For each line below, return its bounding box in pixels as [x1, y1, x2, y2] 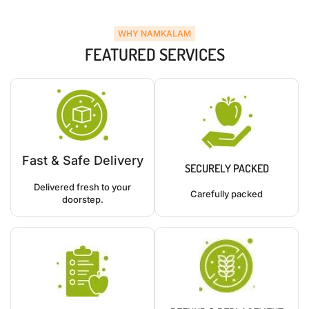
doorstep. [61, 194, 103, 206]
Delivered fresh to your [34, 181, 131, 193]
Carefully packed [190, 188, 263, 199]
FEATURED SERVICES [84, 43, 225, 66]
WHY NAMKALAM [118, 28, 191, 39]
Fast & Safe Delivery [21, 153, 143, 168]
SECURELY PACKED [184, 161, 269, 175]
